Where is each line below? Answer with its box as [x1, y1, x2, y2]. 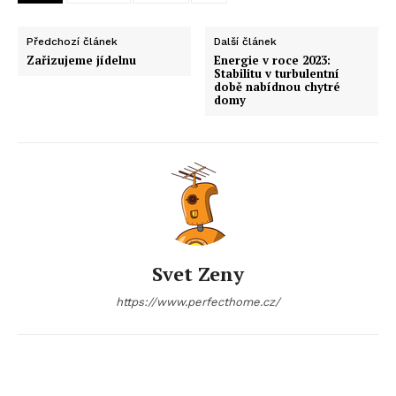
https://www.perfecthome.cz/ [116, 295, 280, 309]
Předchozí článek [27, 35, 118, 49]
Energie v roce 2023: [214, 52, 331, 69]
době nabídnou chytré [214, 79, 340, 95]
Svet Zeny [152, 261, 244, 287]
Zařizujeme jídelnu [27, 52, 136, 69]
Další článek [214, 35, 278, 49]
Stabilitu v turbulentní [214, 65, 340, 82]
